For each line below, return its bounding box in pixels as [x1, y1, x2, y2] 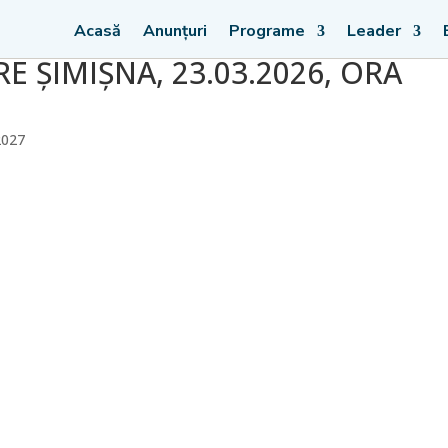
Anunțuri [142, 20, 207, 42]
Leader [346, 20, 401, 42]
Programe [228, 20, 305, 42]
